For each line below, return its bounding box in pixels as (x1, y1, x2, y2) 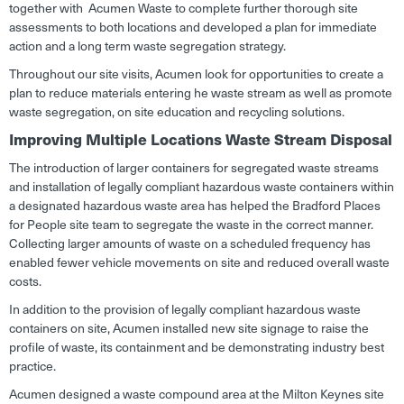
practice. (9, 356, 56, 376)
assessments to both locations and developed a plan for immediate (9, 17, 377, 37)
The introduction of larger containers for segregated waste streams (9, 158, 379, 178)
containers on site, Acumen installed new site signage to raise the (9, 318, 369, 338)
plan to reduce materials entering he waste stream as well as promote (9, 83, 392, 103)
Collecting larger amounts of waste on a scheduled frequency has (9, 234, 371, 253)
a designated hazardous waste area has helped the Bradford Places (9, 196, 381, 216)
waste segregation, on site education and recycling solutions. (9, 102, 344, 122)
